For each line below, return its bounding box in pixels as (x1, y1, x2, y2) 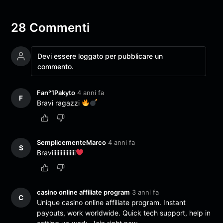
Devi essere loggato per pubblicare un (37, 51, 163, 60)
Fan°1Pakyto (37, 88, 76, 97)
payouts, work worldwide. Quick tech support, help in (37, 209, 211, 218)
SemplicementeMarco (37, 138, 107, 147)
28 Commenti (11, 20, 90, 35)
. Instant (159, 198, 186, 207)
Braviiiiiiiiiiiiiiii (37, 148, 76, 157)
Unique (37, 198, 62, 207)
